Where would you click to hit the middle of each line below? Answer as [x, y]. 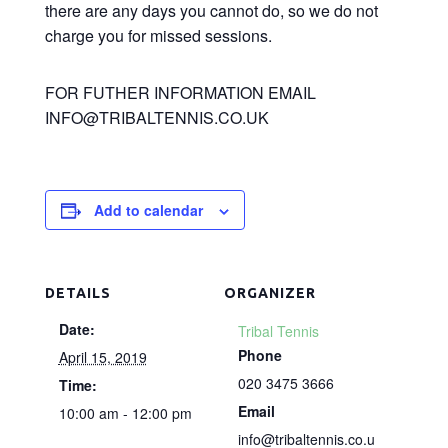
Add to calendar [148, 209]
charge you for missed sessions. [158, 35]
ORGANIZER [270, 292]
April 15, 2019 [102, 356]
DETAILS [77, 292]
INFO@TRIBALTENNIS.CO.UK [156, 117]
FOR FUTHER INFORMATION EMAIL [180, 92]
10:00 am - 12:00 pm [125, 412]
